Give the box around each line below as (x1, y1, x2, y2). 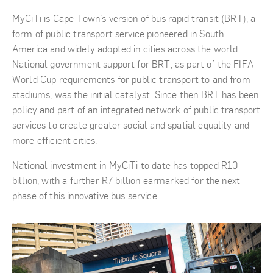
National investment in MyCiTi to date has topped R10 (12, 160, 238, 171)
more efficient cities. (12, 135, 97, 146)
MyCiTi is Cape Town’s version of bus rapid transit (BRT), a (12, 13, 256, 24)
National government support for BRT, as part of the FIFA (12, 58, 253, 70)
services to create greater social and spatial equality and (12, 119, 250, 131)
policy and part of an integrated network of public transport (12, 104, 261, 116)
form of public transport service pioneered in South (12, 28, 224, 40)
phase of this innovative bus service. (12, 190, 159, 202)
